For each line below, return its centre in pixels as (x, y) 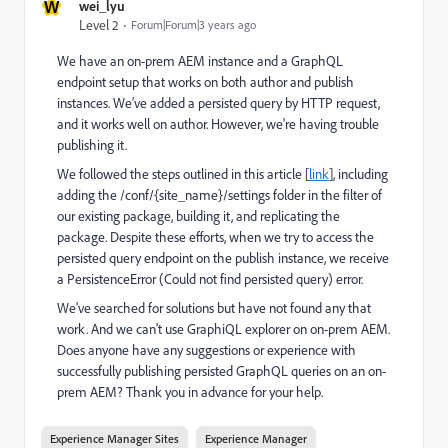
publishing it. (92, 144)
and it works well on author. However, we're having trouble (218, 123)
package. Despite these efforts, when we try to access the (215, 236)
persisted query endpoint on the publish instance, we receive (223, 257)
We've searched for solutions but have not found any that (214, 307)
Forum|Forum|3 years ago (193, 24)
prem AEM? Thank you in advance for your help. (190, 391)
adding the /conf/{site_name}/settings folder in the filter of (219, 194)
